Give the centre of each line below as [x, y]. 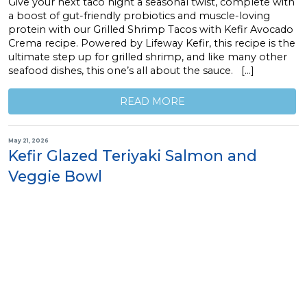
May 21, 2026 [28, 140]
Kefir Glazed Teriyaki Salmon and [133, 156]
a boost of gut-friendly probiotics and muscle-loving [139, 16]
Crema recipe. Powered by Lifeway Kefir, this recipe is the [152, 44]
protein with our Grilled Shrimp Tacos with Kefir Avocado [151, 30]
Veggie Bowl [55, 176]
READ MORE [152, 101]
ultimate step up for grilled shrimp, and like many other [148, 57]
